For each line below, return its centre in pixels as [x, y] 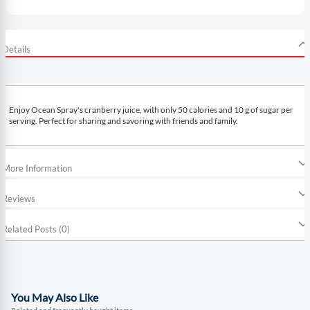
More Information [37, 168]
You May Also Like [55, 297]
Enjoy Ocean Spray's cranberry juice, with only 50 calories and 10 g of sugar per [151, 109]
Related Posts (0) [36, 229]
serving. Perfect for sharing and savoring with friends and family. [124, 120]
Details [16, 49]
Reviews [19, 198]
